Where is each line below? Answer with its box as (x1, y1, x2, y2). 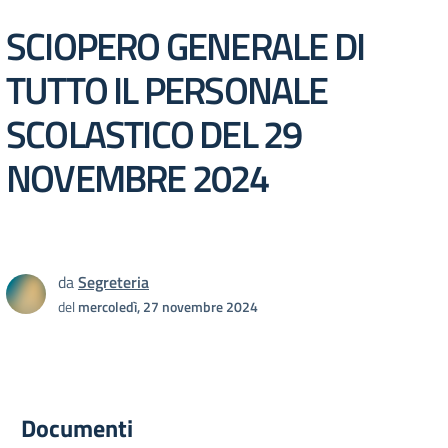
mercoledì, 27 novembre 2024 (78, 296, 258, 317)
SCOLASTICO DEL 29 (6, 104, 302, 163)
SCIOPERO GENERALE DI (6, 16, 365, 75)
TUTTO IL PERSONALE (6, 60, 328, 119)
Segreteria (78, 270, 149, 294)
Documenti (21, 410, 133, 446)
